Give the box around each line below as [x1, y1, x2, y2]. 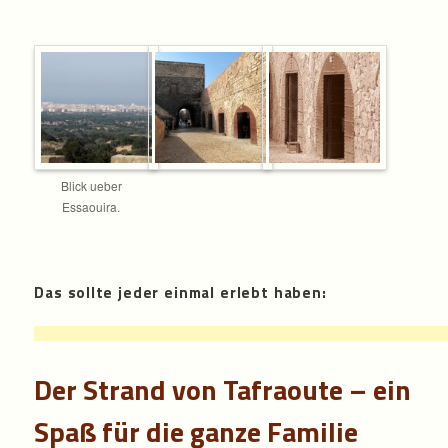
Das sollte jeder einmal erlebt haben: [34, 280, 327, 304]
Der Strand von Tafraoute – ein [34, 368, 412, 412]
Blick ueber [60, 177, 122, 195]
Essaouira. [62, 198, 121, 216]
